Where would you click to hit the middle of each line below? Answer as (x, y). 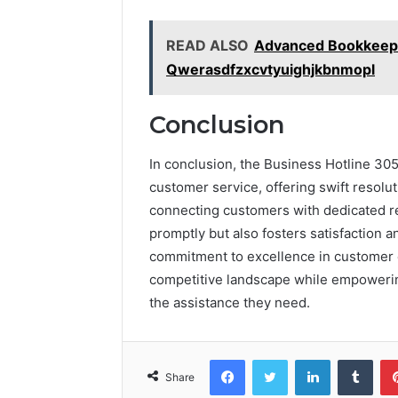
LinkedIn (353, 359)
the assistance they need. (230, 303)
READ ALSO (207, 45)
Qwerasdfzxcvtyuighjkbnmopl (271, 69)
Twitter (306, 359)
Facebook (271, 359)
